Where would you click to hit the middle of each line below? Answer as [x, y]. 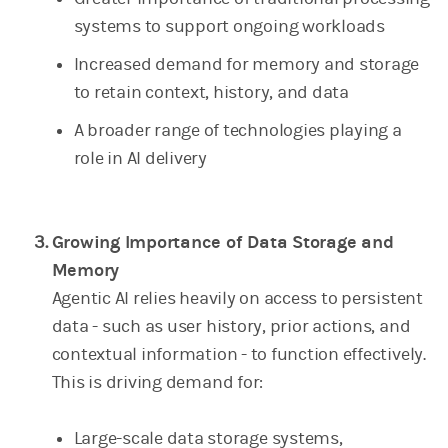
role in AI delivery [140, 159]
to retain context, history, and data [211, 93]
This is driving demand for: [157, 383]
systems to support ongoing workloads [229, 27]
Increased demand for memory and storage [246, 65]
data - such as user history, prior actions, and [231, 327]
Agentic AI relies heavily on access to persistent [237, 299]
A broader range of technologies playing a [237, 131]
